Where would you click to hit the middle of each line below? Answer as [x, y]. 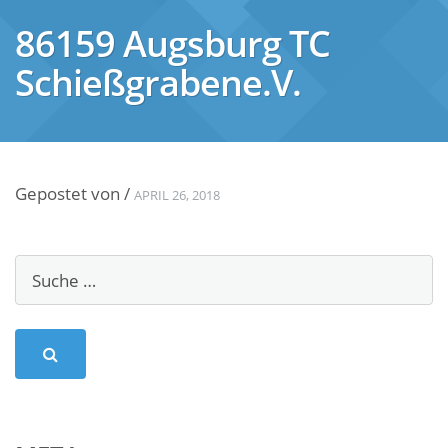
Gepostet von [69, 194]
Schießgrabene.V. [158, 83]
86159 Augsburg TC [172, 44]
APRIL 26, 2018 [177, 195]
